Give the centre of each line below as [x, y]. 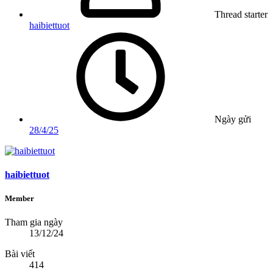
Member [19, 199]
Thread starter [241, 14]
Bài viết [20, 254]
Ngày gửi [233, 119]
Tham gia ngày [34, 222]
